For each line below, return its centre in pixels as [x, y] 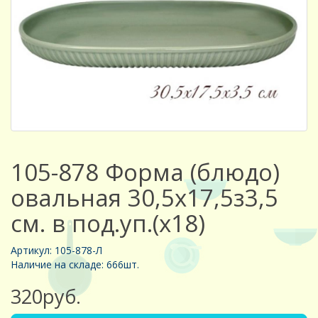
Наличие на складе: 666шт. [75, 264]
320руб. [46, 296]
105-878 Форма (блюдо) [145, 172]
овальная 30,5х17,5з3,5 [144, 197]
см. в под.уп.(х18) [108, 223]
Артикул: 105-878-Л [56, 250]
